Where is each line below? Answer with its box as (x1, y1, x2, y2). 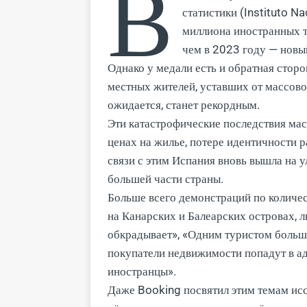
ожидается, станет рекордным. (108, 97, 260, 112)
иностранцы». (108, 264, 176, 278)
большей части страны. (108, 171, 223, 186)
